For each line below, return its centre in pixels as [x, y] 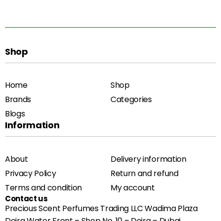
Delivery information [148, 159]
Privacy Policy [31, 173]
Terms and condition [43, 187]
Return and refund [145, 173]
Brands [18, 100]
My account [133, 187]
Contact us [26, 198]
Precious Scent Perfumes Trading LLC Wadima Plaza [101, 208]
